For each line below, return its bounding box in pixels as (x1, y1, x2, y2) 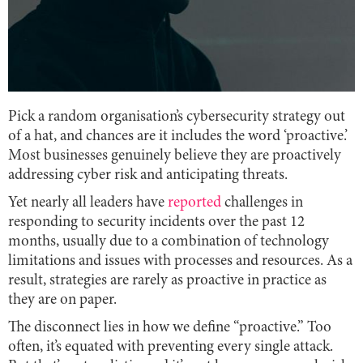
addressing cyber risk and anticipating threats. (8, 167, 288, 183)
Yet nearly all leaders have (8, 194, 168, 211)
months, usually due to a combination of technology (8, 233, 329, 250)
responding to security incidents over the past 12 (8, 214, 305, 230)
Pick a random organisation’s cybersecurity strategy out (8, 109, 345, 125)
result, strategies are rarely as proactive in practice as (8, 272, 327, 288)
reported (168, 194, 221, 211)
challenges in (221, 194, 303, 211)
